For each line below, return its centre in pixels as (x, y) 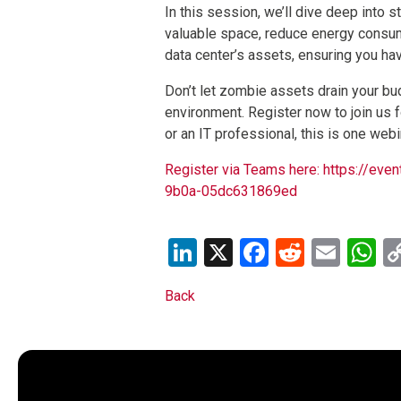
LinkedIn (249, 252)
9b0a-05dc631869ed (231, 191)
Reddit (344, 252)
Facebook (328, 252)
